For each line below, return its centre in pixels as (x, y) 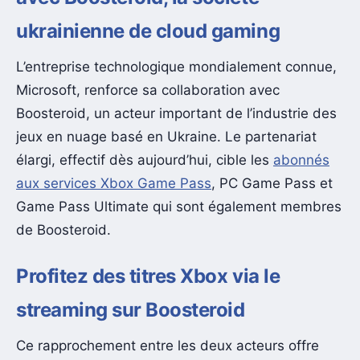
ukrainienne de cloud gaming (148, 31)
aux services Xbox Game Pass (114, 183)
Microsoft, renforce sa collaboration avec (148, 90)
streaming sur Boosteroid (131, 310)
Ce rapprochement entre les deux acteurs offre (168, 346)
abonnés (301, 160)
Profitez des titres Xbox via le (148, 276)
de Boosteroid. (63, 229)
